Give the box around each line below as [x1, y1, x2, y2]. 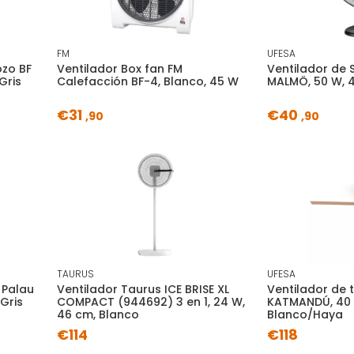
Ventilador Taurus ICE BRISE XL [56, 281, 229, 297]
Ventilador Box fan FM [56, 61, 183, 77]
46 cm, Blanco [56, 306, 139, 322]
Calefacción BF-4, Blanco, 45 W [56, 73, 239, 90]
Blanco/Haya [267, 306, 343, 322]
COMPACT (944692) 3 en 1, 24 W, [56, 293, 245, 310]
